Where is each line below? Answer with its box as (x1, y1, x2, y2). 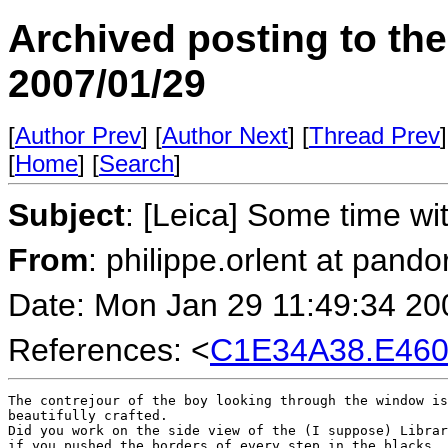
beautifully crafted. (8, 408, 168, 423)
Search (99, 150, 174, 177)
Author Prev (15, 122, 141, 149)
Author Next (162, 122, 288, 149)
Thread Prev (309, 122, 440, 149)
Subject (8, 197, 125, 233)
